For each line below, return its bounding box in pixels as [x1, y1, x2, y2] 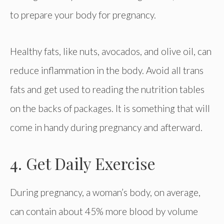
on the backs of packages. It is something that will [10, 102, 210, 114]
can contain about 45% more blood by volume [10, 205, 198, 217]
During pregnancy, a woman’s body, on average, [10, 186, 200, 198]
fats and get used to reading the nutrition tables [10, 83, 204, 95]
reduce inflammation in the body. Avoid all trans [10, 64, 203, 76]
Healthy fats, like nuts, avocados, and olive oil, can [10, 45, 211, 57]
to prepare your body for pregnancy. [10, 9, 156, 21]
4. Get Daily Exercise [10, 152, 155, 174]
